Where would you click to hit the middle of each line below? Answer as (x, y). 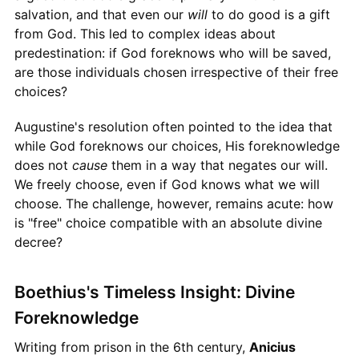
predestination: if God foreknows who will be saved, (172, 52)
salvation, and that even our (101, 14)
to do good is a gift (268, 14)
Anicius (272, 347)
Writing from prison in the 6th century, (131, 347)
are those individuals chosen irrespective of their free (176, 72)
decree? (38, 242)
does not (43, 165)
